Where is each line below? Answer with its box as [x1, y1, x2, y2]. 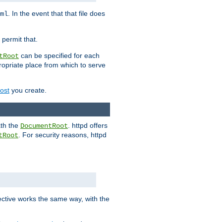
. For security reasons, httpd [18, 131, 107, 139]
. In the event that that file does [8, 9, 105, 18]
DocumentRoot [20, 122, 68, 130]
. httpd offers [68, 121, 108, 130]
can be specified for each [19, 52, 100, 60]
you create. [9, 86, 47, 95]
